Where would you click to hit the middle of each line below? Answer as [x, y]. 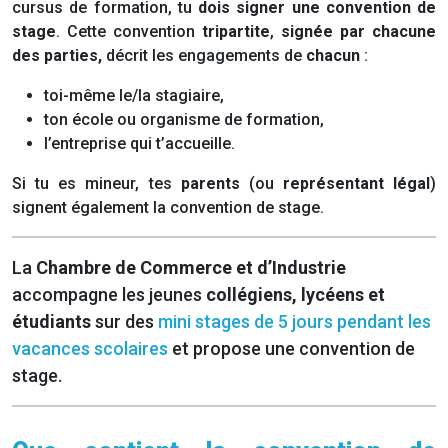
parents [210, 184]
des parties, [57, 56]
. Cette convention [129, 32]
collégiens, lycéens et [295, 295]
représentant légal [356, 184]
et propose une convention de [293, 349]
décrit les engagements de [204, 56]
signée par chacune [358, 32]
